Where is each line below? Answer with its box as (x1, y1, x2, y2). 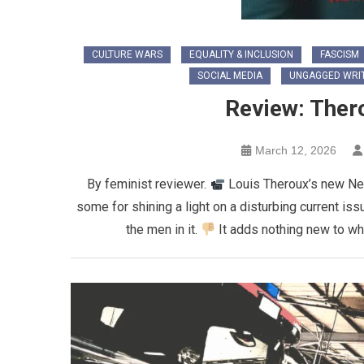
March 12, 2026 (254, 144, 336, 158)
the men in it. (125, 222, 201, 238)
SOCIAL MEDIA (197, 70, 262, 82)
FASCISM (320, 49, 359, 61)
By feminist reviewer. (87, 176, 210, 193)
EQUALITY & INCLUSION (189, 49, 293, 61)
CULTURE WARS (92, 49, 162, 61)
